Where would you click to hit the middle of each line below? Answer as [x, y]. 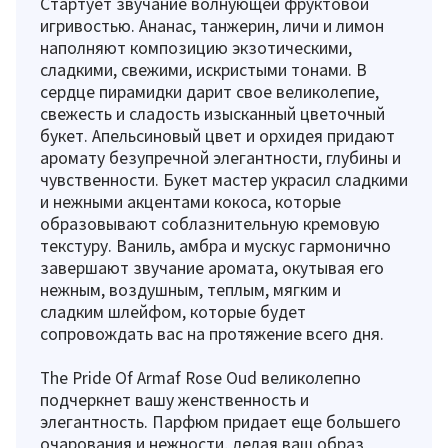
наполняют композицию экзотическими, [196, 47]
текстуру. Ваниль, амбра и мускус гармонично [215, 245]
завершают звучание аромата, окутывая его [212, 267]
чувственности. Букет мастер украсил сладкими [224, 179]
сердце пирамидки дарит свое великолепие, [209, 91]
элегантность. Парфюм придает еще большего [220, 421]
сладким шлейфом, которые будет [173, 311]
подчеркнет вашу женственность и [174, 399]
